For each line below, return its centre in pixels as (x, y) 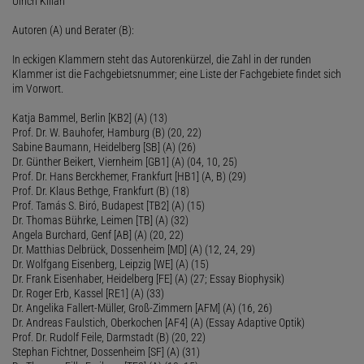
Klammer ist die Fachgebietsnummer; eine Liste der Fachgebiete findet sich (177, 74)
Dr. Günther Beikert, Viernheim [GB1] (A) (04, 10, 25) (125, 161)
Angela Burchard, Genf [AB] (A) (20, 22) (98, 234)
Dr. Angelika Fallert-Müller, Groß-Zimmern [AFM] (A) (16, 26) (142, 308)
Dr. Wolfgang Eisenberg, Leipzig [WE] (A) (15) (110, 264)
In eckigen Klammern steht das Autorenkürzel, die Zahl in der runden (162, 59)
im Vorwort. (38, 88)
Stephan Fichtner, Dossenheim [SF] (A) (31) (106, 351)
